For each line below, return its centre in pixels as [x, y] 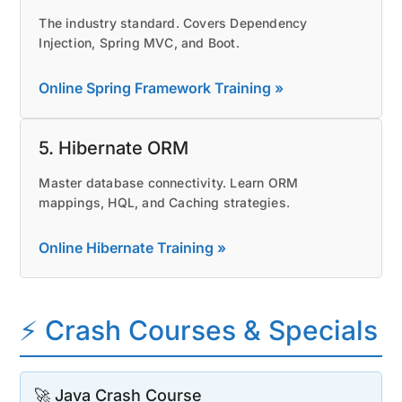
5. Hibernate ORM [114, 148]
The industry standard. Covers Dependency [173, 22]
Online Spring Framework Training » [162, 87]
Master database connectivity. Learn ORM [169, 182]
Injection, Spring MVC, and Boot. [139, 42]
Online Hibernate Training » [133, 247]
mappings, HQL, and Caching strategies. [164, 202]
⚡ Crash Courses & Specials [199, 330]
